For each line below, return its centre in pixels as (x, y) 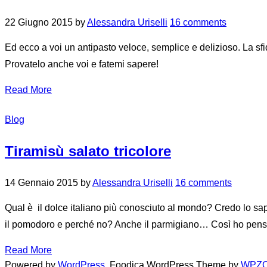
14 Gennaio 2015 (41, 183)
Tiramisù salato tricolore (88, 151)
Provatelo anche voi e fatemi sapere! (82, 64)
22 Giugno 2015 (39, 23)
